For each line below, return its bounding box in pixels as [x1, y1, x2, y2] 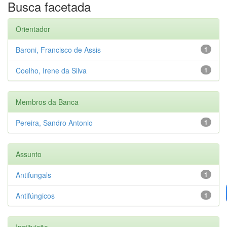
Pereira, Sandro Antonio [16, 117, 93, 128]
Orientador [16, 23, 50, 34]
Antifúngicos [16, 190, 55, 201]
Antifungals [16, 169, 51, 180]
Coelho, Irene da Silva [16, 65, 87, 75]
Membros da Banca [16, 96, 79, 107]
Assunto [16, 148, 42, 159]
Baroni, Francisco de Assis [16, 44, 101, 55]
